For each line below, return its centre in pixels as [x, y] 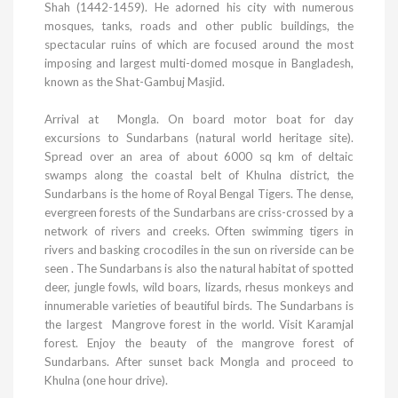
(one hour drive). [124, 380]
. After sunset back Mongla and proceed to [230, 362]
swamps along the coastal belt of [146, 175]
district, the [318, 175]
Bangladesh [321, 63]
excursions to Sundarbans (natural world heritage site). [199, 138]
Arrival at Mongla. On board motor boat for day [199, 119]
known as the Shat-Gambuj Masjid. [135, 82]
